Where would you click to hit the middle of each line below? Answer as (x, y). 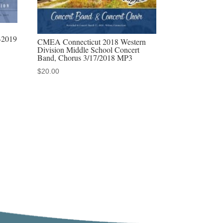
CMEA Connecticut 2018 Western (92, 41)
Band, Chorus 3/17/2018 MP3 (85, 57)
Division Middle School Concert (89, 49)
